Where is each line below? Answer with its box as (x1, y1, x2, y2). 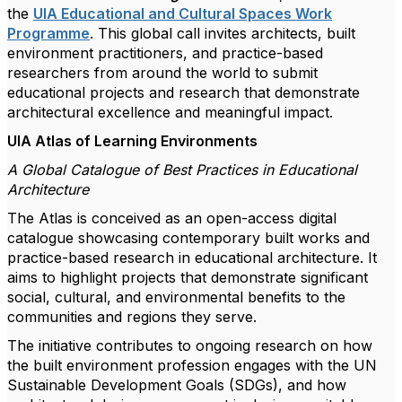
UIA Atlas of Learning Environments (7, 132, 258, 150)
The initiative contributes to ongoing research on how (7, 336, 372, 354)
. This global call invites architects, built (90, 24, 355, 42)
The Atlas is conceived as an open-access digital (7, 209, 336, 227)
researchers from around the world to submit (7, 64, 318, 82)
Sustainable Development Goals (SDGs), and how (7, 376, 346, 394)
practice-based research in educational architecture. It (7, 249, 377, 267)
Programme (7, 24, 90, 42)
